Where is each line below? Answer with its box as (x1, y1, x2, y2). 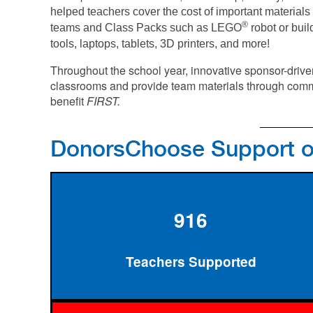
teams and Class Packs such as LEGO (50, 22, 242, 34)
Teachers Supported (125, 252, 256, 271)
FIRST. (87, 93, 120, 109)
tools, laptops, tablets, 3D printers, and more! (50, 38, 270, 50)
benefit (50, 93, 87, 109)
